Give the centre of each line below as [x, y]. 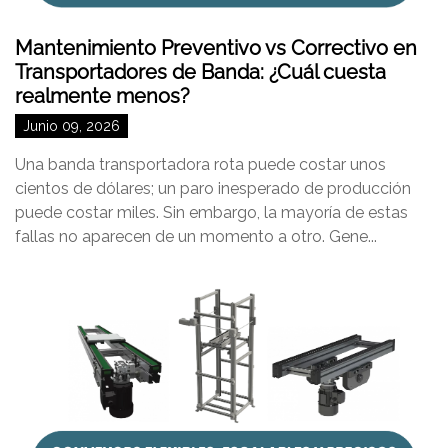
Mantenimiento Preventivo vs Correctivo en [216, 48]
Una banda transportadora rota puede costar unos [200, 164]
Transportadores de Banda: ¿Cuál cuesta [200, 72]
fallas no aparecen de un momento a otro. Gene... [196, 236]
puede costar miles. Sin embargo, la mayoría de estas [211, 212]
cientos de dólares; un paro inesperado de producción [213, 188]
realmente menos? [102, 96]
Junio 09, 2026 [71, 126]
